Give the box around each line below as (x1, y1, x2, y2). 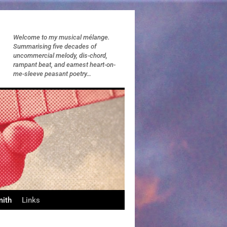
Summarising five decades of (13, 43, 96, 50)
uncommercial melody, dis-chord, (13, 52, 107, 59)
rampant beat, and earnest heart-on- (13, 61, 116, 68)
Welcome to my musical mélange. (13, 33, 110, 41)
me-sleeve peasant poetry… (13, 70, 91, 78)
